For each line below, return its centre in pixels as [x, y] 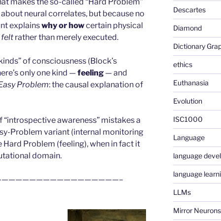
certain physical [114, 25]
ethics [183, 64]
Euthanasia [191, 82]
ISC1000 [188, 119]
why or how [63, 25]
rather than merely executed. [66, 37]
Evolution [187, 101]
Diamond [187, 28]
